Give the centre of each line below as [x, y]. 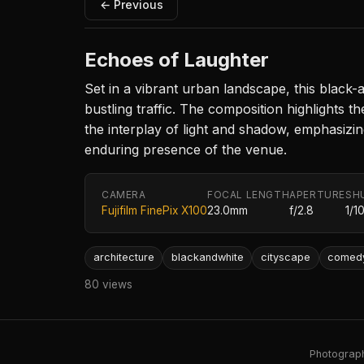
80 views [108, 284]
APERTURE [318, 195]
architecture [123, 258]
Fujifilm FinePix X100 [154, 211]
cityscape [285, 258]
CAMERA [124, 195]
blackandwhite [207, 258]
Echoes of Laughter [177, 60]
